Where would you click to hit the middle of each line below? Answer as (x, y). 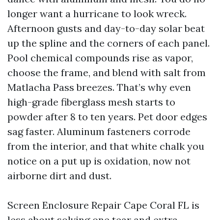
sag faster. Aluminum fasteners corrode (99, 131)
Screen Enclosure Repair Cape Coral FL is (103, 205)
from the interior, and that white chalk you (106, 146)
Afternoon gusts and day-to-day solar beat (106, 28)
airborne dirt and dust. (59, 176)
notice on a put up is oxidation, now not (99, 161)
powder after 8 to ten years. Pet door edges (107, 117)
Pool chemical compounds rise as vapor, (100, 58)
